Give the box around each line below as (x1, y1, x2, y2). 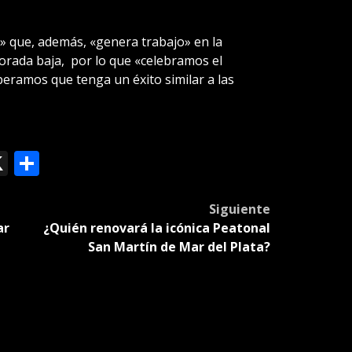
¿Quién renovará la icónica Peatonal (42, 218, 270, 236)
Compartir (38, 145, 159, 180)
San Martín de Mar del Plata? (87, 237, 270, 255)
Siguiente (208, 200, 270, 218)
